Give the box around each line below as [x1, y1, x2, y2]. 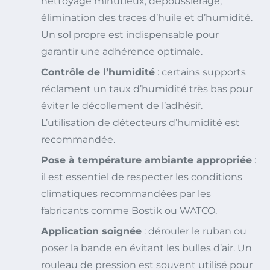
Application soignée [41, 225, 142, 237]
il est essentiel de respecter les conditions [41, 171, 242, 183]
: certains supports [155, 66, 246, 78]
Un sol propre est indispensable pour [41, 29, 219, 41]
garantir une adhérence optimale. [41, 46, 202, 58]
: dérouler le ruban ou [142, 225, 246, 237]
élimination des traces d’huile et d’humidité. [41, 12, 253, 24]
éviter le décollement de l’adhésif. [41, 100, 202, 112]
